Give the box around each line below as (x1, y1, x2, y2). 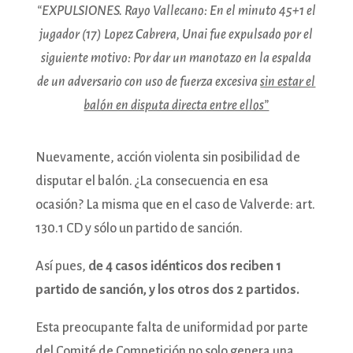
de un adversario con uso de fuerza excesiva (37, 74, 261, 89)
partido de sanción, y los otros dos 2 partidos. (35, 282, 299, 297)
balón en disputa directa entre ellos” (84, 98, 269, 113)
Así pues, (35, 258, 88, 273)
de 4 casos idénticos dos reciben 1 (87, 258, 281, 273)
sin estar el (260, 74, 316, 89)
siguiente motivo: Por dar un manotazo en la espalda (41, 50, 312, 65)
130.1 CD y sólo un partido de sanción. (35, 221, 243, 236)
